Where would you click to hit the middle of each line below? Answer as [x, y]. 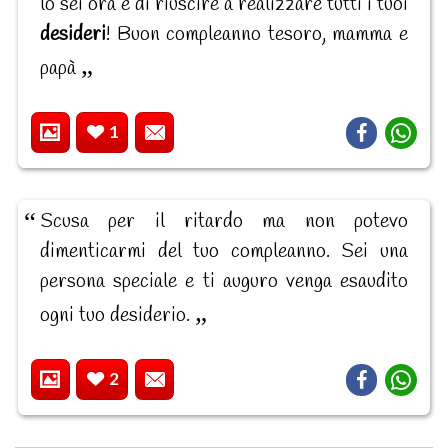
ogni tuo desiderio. [117, 315]
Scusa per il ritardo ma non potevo [224, 221]
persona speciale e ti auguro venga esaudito [224, 281]
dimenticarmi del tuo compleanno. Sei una [224, 251]
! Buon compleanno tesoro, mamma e [257, 34]
